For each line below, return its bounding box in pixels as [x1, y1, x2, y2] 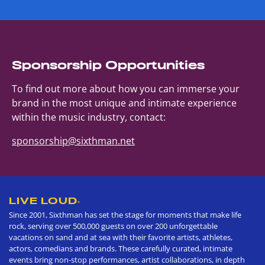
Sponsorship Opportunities [12, 57, 205, 73]
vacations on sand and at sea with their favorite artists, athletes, [9, 231, 232, 243]
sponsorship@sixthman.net [12, 134, 135, 147]
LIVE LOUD [9, 194, 77, 206]
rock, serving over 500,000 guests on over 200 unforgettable [9, 220, 218, 231]
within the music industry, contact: [12, 110, 166, 124]
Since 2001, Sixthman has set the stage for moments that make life [9, 209, 241, 220]
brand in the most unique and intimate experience [12, 96, 237, 109]
